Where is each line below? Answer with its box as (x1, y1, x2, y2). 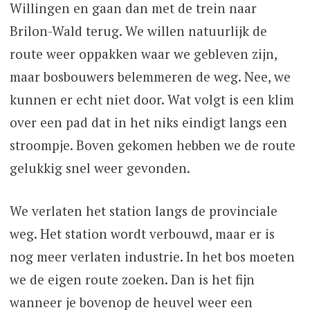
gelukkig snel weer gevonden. (9, 159, 190, 177)
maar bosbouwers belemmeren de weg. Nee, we (9, 68, 291, 86)
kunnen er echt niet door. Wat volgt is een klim (9, 91, 294, 109)
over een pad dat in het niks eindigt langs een (9, 113, 287, 131)
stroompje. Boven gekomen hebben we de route (9, 136, 295, 154)
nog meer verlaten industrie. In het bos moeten (9, 247, 295, 265)
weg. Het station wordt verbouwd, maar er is (9, 224, 275, 242)
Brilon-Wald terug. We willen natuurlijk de (9, 22, 267, 40)
